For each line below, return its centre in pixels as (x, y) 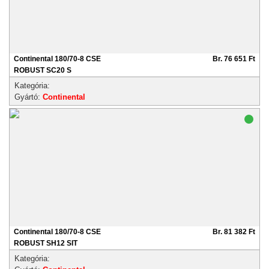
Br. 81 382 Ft (234, 232)
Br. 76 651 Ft (234, 59)
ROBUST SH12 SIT (46, 243)
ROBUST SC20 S (43, 70)
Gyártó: (29, 97)
